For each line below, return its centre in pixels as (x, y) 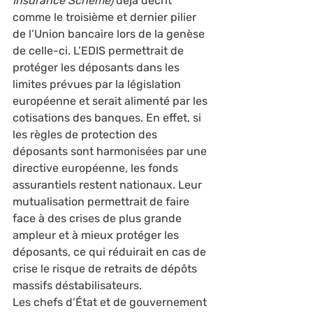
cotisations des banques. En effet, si (108, 118)
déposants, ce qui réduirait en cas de (111, 252)
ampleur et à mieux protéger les (97, 235)
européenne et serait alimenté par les (111, 101)
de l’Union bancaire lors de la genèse (110, 34)
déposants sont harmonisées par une (111, 151)
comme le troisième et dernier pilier (106, 17)
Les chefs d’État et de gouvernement (111, 302)
